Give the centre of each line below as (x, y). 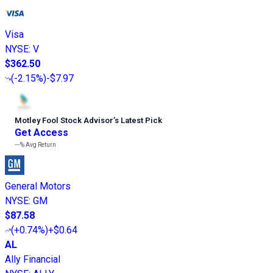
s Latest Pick (138, 120)
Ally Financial (33, 259)
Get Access (41, 132)
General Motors (38, 186)
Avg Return (40, 144)
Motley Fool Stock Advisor (64, 120)
